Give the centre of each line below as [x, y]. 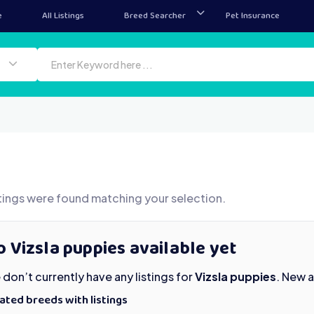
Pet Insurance [253, 16]
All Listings [63, 16]
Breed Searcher [155, 16]
